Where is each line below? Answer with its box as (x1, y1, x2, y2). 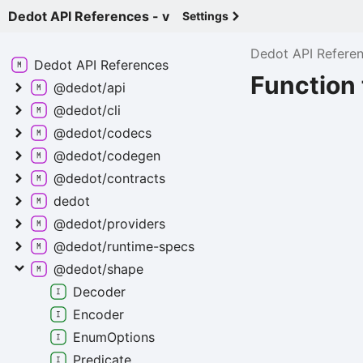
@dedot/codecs (53, 125, 152, 141)
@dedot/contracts (53, 170, 165, 186)
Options (107, 329, 155, 345)
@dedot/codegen (53, 147, 160, 164)
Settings (182, 9, 228, 23)
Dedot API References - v (8, 8, 169, 24)
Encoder (73, 306, 124, 322)
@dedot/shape (53, 261, 143, 277)
